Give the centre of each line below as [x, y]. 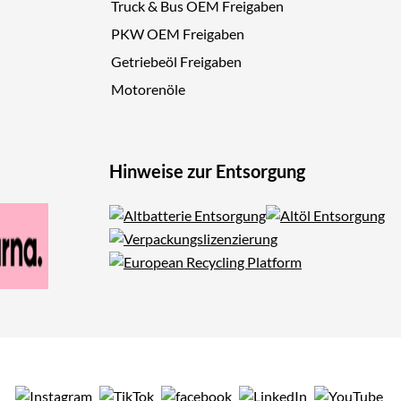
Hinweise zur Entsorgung [207, 171]
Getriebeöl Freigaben [176, 62]
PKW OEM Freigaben [178, 34]
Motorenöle [148, 90]
